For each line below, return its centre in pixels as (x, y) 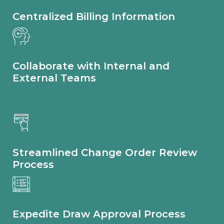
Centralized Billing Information (94, 16)
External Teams (54, 78)
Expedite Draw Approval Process (99, 214)
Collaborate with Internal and (91, 66)
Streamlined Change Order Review (105, 152)
